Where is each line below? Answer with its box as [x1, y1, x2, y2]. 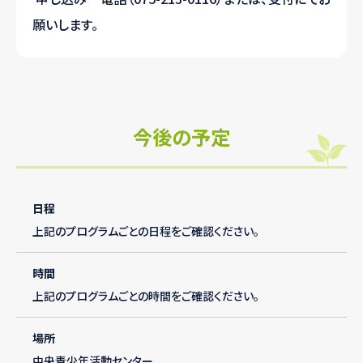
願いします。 [32, 15, 111, 35]
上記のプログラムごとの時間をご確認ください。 [32, 288, 259, 305]
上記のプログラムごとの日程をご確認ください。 [32, 223, 259, 240]
